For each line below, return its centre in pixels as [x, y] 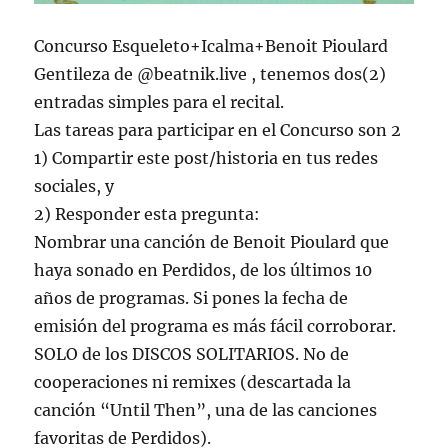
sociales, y [74, 186]
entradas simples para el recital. [159, 102]
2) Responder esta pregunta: [147, 214]
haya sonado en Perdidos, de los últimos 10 [203, 270]
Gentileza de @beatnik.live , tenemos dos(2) [210, 74]
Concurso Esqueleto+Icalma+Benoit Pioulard [211, 46]
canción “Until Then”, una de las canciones [206, 410]
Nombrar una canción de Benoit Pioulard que [212, 242]
